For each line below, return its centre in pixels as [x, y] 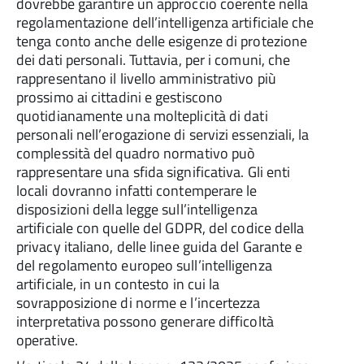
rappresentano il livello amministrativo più [146, 78]
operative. [47, 340]
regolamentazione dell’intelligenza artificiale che [165, 22]
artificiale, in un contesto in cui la [118, 284]
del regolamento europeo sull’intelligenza [144, 265]
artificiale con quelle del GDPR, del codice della [160, 228]
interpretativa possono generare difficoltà [145, 321]
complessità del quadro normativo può [136, 153]
